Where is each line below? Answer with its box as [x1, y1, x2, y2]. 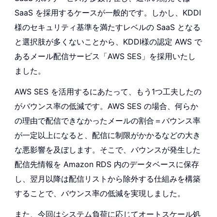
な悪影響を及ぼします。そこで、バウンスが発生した [15, 145, 201, 155]
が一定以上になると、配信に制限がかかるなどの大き [15, 130, 201, 140]
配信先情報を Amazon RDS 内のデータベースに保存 [15, 159, 199, 170]
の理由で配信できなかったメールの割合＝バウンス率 [15, 116, 201, 126]
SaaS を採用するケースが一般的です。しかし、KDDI [15, 8, 201, 18]
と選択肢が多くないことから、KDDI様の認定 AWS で [15, 37, 202, 47]
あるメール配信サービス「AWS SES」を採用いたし [15, 51, 196, 62]
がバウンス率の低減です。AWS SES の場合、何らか [15, 101, 198, 111]
